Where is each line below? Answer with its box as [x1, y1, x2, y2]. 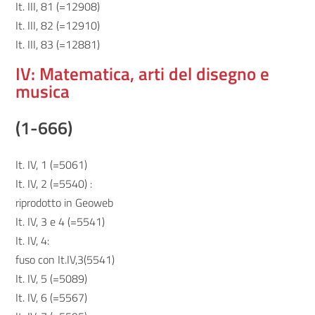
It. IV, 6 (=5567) [15, 289, 88, 306]
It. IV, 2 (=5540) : [15, 175, 93, 192]
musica [15, 78, 70, 105]
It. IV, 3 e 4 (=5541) [15, 213, 105, 230]
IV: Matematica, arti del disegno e [15, 60, 270, 87]
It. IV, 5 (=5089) [15, 270, 88, 287]
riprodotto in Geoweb [15, 194, 114, 211]
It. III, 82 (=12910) [15, 17, 101, 34]
